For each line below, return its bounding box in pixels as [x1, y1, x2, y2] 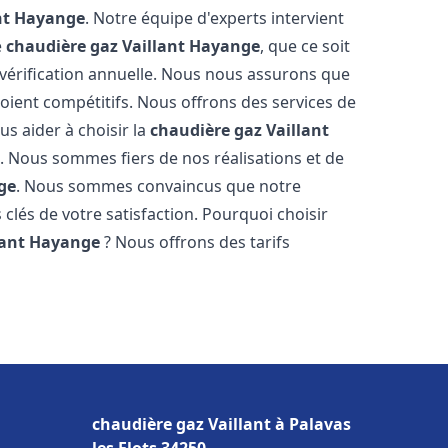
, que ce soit [260, 35, 351, 57]
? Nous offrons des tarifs [100, 231, 291, 253]
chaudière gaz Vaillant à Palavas [92, 413, 351, 435]
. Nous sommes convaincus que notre [16, 175, 302, 197]
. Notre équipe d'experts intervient [85, 7, 345, 29]
